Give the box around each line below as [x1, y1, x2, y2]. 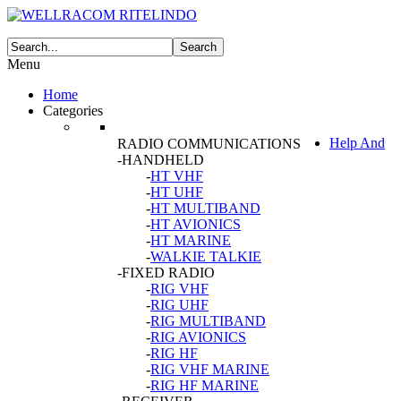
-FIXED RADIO [117, 265, 215, 280]
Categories [43, 103, 103, 118]
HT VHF [150, 168, 203, 183]
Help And [329, 135, 385, 150]
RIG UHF [150, 297, 209, 312]
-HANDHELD [117, 152, 204, 167]
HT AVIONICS [150, 217, 241, 232]
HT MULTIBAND [150, 200, 260, 216]
